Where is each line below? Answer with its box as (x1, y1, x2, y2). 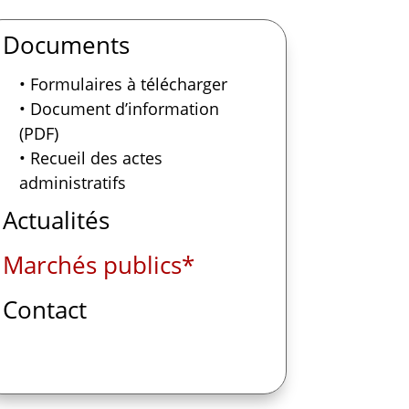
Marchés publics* (2, 247, 194, 281)
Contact (2, 292, 87, 326)
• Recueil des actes (18, 146, 163, 169)
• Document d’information (18, 97, 219, 120)
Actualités (2, 203, 110, 236)
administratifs (18, 171, 126, 194)
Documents (2, 27, 130, 61)
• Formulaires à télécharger (18, 72, 227, 95)
